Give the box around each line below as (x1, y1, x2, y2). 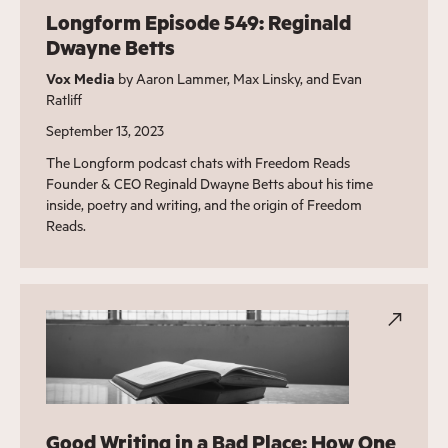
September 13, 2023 (45, 121, 164, 141)
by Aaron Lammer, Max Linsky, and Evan (114, 69, 362, 89)
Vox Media (45, 69, 115, 89)
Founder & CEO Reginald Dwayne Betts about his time (45, 174, 373, 194)
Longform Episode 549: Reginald (45, 9, 351, 37)
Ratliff (45, 90, 82, 110)
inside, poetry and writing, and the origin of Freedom (45, 195, 362, 215)
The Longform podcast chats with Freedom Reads (45, 153, 350, 173)
